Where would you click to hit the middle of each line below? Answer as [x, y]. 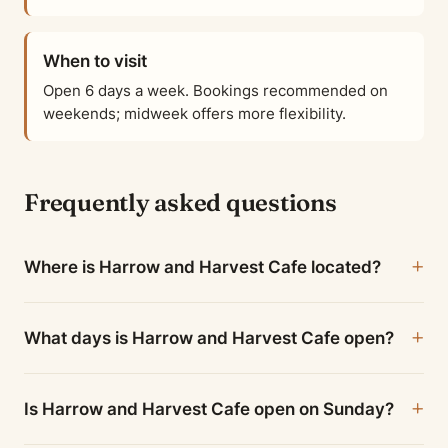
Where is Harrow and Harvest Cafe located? [202, 267]
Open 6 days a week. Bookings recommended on [215, 90]
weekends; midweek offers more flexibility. [194, 113]
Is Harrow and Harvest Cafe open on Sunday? [209, 409]
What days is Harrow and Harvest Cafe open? [209, 338]
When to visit [95, 61]
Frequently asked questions [180, 202]
